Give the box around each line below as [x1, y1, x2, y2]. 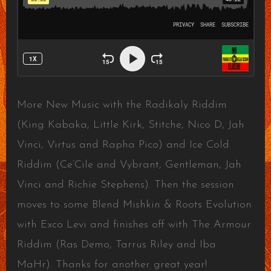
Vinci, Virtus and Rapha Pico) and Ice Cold [16, 139, 229, 151]
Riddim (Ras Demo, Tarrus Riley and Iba [16, 239, 216, 250]
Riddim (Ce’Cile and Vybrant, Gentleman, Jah [16, 159, 241, 171]
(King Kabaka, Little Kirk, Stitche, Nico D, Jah [16, 119, 244, 131]
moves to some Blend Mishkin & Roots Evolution [16, 199, 252, 211]
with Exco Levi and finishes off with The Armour [16, 219, 251, 230]
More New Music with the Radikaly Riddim [16, 99, 227, 111]
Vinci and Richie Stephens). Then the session [16, 179, 234, 191]
